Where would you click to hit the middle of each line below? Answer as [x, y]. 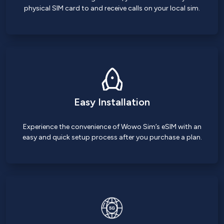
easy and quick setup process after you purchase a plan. [112, 137]
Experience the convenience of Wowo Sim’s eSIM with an [112, 127]
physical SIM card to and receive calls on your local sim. [112, 8]
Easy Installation [112, 102]
